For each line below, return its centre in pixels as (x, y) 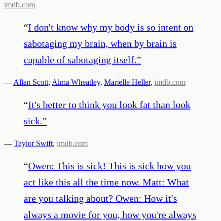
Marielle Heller (127, 82)
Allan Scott (31, 82)
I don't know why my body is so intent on (111, 27)
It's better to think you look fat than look (109, 104)
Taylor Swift (33, 143)
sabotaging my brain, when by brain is (100, 43)
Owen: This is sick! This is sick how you (110, 166)
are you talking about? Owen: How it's (100, 198)
